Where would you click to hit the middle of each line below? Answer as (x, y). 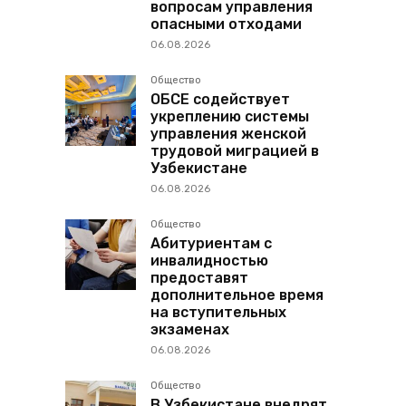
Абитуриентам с (211, 244)
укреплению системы (230, 117)
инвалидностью (209, 261)
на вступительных (218, 313)
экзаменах (190, 330)
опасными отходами (226, 24)
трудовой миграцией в (235, 151)
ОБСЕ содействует (220, 100)
